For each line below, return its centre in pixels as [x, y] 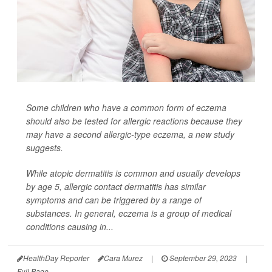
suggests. [45, 148]
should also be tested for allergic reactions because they [134, 121]
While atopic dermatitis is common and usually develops [133, 173]
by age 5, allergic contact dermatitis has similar [116, 187]
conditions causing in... [70, 227]
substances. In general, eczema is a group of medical [129, 213]
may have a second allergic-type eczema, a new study [130, 134]
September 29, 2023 [202, 258]
